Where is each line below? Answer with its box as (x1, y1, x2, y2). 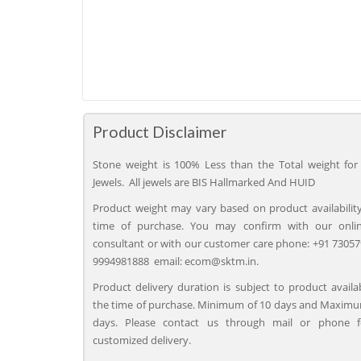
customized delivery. (93, 333, 191, 347)
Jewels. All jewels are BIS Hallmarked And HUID (93, 175, 317, 189)
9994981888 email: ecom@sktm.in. (93, 254, 259, 268)
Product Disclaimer (93, 122, 227, 141)
